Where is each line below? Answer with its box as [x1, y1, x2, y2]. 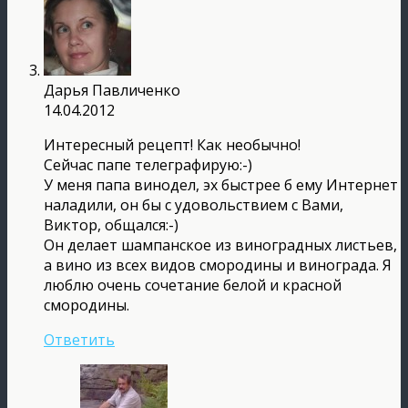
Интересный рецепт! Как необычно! [44, 134, 301, 155]
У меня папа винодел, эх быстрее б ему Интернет [44, 174, 398, 195]
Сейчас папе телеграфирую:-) [44, 154, 252, 175]
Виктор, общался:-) [44, 214, 178, 235]
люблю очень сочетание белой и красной [44, 274, 342, 295]
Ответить [44, 329, 115, 350]
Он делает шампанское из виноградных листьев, [44, 234, 397, 255]
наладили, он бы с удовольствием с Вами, [44, 194, 343, 215]
